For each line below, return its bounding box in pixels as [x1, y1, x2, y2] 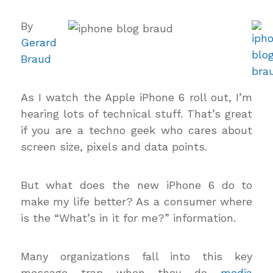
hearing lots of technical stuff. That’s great [20, 107, 253, 120]
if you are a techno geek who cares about [20, 124, 253, 136]
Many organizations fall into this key [20, 250, 253, 263]
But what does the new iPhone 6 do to [20, 179, 253, 191]
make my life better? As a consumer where [20, 195, 253, 208]
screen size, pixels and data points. [20, 140, 207, 153]
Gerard [20, 36, 57, 49]
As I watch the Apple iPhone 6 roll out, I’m [20, 91, 253, 104]
